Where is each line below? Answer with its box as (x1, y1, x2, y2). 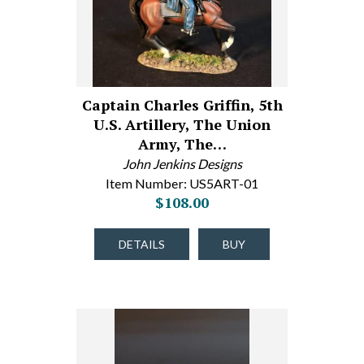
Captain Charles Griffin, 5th (81, 95, 283, 115)
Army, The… (137, 134, 227, 154)
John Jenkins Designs (122, 156, 242, 171)
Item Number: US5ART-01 (106, 175, 258, 191)
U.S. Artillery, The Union (93, 115, 271, 134)
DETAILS (119, 237, 165, 251)
